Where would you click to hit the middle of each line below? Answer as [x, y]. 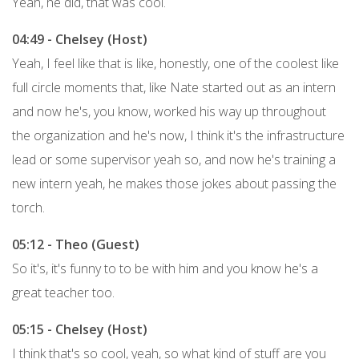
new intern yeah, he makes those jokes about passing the [174, 183]
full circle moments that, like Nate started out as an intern [174, 87]
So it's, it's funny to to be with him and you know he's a [165, 268]
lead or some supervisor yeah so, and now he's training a [174, 159]
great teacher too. [63, 292]
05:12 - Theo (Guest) [76, 244]
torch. [28, 207]
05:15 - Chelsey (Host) [80, 329]
